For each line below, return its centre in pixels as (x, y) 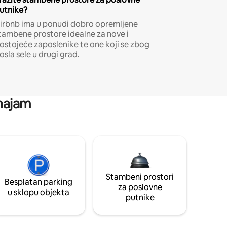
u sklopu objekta (39, 192)
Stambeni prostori (140, 177)
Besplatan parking (39, 182)
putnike (140, 197)
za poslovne (140, 187)
